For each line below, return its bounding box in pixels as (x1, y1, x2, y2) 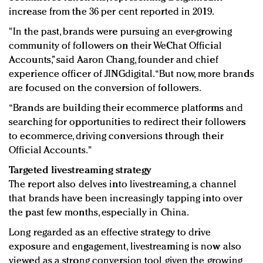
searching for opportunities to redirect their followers (9, 117, 246, 127)
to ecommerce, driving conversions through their (9, 131, 224, 141)
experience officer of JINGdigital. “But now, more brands (9, 69, 254, 79)
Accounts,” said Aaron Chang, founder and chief (9, 55, 218, 65)
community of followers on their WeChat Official (9, 41, 222, 51)
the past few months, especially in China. (9, 207, 190, 218)
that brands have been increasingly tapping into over (9, 193, 243, 204)
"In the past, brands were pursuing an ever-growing (9, 26, 232, 37)
